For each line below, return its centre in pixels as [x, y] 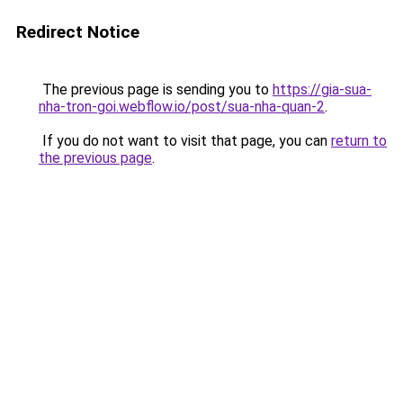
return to [359, 141]
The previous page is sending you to [156, 90]
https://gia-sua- [322, 90]
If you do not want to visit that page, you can [185, 141]
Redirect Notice [78, 32]
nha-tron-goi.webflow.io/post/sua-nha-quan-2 [182, 107]
